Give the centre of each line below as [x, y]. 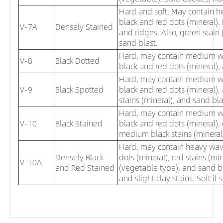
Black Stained [79, 123]
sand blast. [138, 43]
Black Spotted [79, 90]
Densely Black [79, 157]
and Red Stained [85, 168]
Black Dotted [77, 61]
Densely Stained [84, 27]
